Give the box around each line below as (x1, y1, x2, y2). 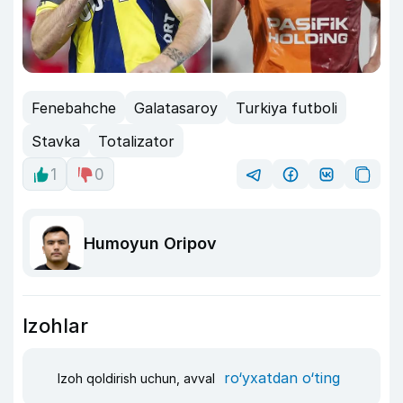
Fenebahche (31, 98, 116, 117)
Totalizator (98, 131, 175, 150)
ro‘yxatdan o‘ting (224, 368, 340, 387)
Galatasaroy (134, 98, 218, 117)
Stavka (31, 131, 80, 150)
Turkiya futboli (236, 98, 337, 117)
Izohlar (22, 314, 88, 338)
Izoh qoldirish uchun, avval (58, 370, 219, 386)
